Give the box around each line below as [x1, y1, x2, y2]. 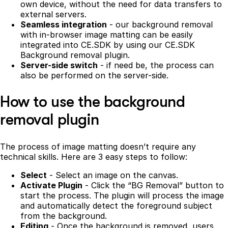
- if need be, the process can [98, 60, 214, 70]
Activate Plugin [20, 180, 82, 191]
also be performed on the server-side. [20, 70, 168, 80]
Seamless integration [20, 19, 107, 30]
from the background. [20, 211, 107, 221]
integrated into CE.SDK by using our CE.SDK [20, 39, 195, 50]
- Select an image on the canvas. [47, 170, 178, 181]
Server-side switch [20, 60, 98, 70]
